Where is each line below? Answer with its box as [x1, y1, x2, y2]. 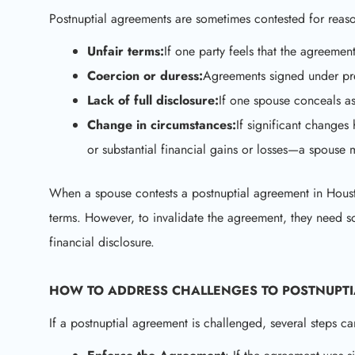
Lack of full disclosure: [87, 91, 219, 109]
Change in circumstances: [87, 116, 236, 134]
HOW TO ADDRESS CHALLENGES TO [49, 281, 282, 300]
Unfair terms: [87, 42, 164, 60]
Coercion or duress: [87, 67, 203, 85]
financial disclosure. [49, 233, 155, 251]
